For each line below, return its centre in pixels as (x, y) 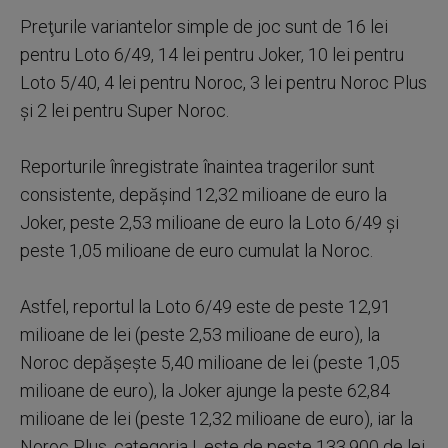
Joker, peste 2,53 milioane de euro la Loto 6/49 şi (209, 222)
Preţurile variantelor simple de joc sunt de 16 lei (204, 26)
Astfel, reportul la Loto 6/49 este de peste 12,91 (205, 306)
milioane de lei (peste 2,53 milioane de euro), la (200, 334)
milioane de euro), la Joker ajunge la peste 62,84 (205, 390)
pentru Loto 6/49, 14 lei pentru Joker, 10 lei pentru (212, 54)
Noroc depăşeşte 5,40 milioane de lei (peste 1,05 (210, 362)
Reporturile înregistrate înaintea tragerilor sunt (197, 166)
